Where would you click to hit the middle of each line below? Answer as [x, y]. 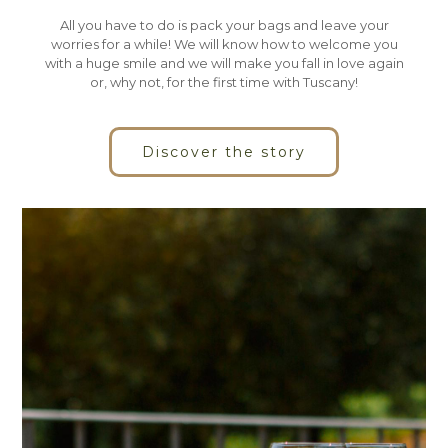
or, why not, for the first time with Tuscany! [224, 81]
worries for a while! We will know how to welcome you [224, 43]
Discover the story [224, 151]
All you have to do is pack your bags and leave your [224, 24]
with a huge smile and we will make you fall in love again [224, 62]
